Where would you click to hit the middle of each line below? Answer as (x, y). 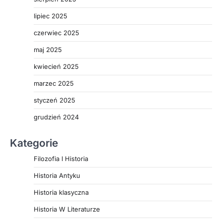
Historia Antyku (57, 175)
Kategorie (34, 143)
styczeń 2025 (55, 100)
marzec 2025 (54, 83)
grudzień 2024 (56, 117)
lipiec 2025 (51, 16)
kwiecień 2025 (56, 66)
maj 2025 (48, 49)
